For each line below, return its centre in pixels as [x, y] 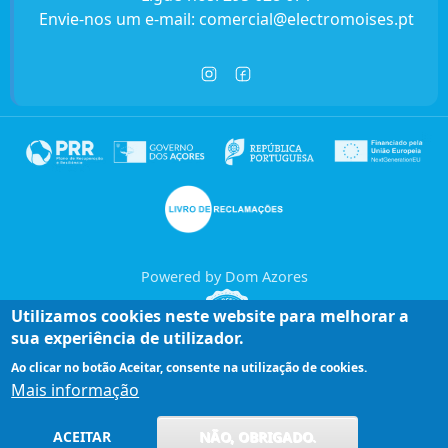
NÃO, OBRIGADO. [258, 436]
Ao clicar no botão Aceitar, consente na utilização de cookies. [189, 367]
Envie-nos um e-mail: [118, 18]
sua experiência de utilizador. [128, 338]
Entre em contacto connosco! [226, 392]
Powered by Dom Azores [224, 277]
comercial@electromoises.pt [306, 18]
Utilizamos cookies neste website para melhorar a [210, 316]
